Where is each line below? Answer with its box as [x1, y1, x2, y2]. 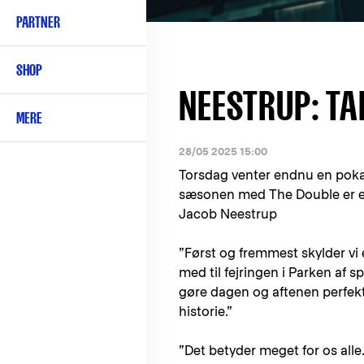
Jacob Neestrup [179, 206, 277, 222]
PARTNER [16, 13, 60, 31]
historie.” [179, 303, 232, 319]
